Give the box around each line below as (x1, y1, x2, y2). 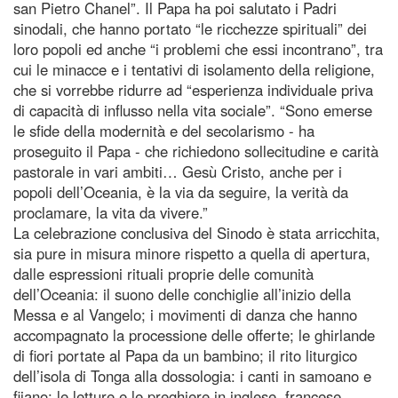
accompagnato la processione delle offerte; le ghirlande (13, 323, 375, 346)
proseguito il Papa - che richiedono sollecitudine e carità (13, 139, 378, 162)
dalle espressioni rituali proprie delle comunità (13, 262, 314, 284)
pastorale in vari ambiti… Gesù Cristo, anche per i (13, 160, 342, 182)
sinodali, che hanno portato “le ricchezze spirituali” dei (13, 17, 367, 39)
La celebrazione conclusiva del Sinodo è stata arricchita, (13, 221, 380, 243)
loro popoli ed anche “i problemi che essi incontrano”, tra (13, 37, 383, 60)
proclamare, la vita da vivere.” (13, 201, 208, 223)
